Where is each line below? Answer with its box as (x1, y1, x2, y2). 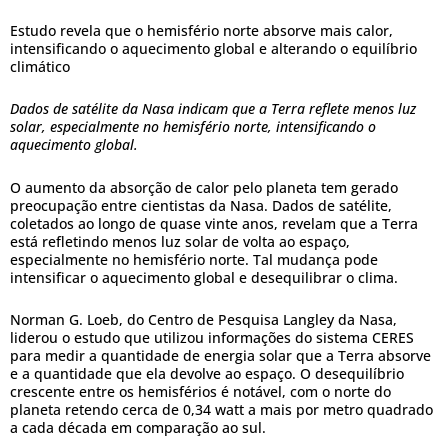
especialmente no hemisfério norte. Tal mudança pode (10, 249, 378, 269)
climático (10, 56, 70, 76)
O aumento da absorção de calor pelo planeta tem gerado (10, 177, 398, 197)
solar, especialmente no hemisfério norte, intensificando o (10, 117, 376, 137)
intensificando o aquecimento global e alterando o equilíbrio (10, 38, 417, 58)
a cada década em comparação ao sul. (10, 418, 266, 438)
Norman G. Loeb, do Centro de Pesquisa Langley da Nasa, (10, 310, 397, 330)
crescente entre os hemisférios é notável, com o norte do (10, 382, 391, 402)
